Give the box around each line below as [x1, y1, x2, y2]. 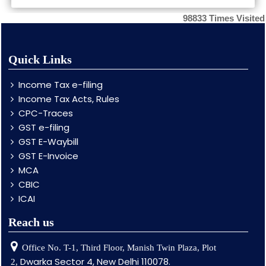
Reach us [8, 216, 54, 229]
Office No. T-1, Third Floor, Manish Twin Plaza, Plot [22, 243, 216, 252]
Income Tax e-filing [18, 78, 103, 91]
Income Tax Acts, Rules [18, 93, 119, 105]
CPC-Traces [18, 107, 73, 119]
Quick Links [8, 53, 72, 66]
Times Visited [209, 13, 265, 23]
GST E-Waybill [18, 135, 78, 148]
